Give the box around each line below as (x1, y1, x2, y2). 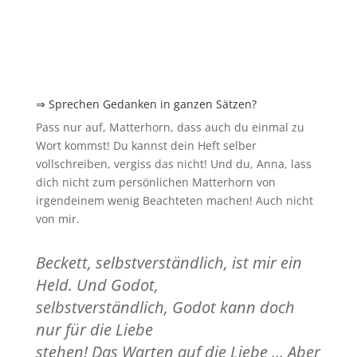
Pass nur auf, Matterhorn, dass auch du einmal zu (35, 119, 304, 135)
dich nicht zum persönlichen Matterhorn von (35, 174, 276, 190)
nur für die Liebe (35, 318, 153, 340)
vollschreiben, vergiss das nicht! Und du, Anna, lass (35, 155, 312, 171)
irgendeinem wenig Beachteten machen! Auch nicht (35, 192, 313, 208)
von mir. (35, 210, 80, 226)
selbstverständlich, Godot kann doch (35, 296, 295, 318)
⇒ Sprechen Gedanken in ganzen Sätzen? (35, 96, 257, 112)
